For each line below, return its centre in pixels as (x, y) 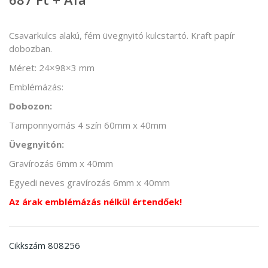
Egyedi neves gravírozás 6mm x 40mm (89, 182)
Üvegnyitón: (36, 144)
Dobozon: (31, 106)
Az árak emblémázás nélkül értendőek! (95, 201)
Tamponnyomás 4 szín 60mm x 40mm (88, 125)
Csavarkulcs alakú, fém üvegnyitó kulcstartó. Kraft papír (122, 35)
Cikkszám (27, 245)
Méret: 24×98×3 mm (52, 67)
